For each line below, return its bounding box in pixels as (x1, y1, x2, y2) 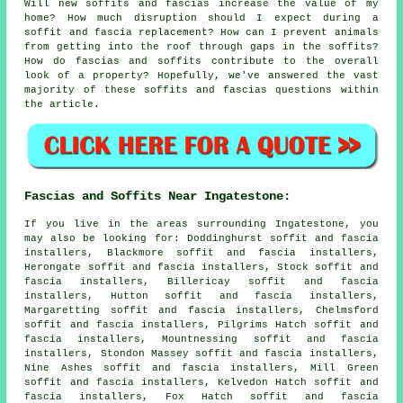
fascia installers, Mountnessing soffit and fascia (24, 333, 379, 345)
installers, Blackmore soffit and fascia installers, (24, 246, 379, 258)
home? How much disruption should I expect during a (24, 12, 379, 23)
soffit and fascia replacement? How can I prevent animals (24, 26, 379, 38)
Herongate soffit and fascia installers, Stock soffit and (24, 261, 379, 273)
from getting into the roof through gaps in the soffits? (24, 40, 379, 52)
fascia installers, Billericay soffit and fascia (24, 275, 379, 287)
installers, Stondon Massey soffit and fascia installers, (24, 347, 379, 359)
